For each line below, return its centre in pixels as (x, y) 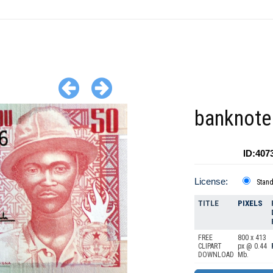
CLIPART (210, 246)
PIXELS (250, 203)
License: (211, 181)
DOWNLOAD (216, 255)
